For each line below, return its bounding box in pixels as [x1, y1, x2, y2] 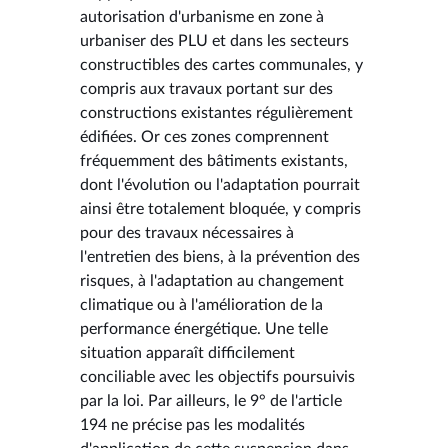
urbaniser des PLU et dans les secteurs [80, 32, 349, 49]
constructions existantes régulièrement [80, 104, 353, 121]
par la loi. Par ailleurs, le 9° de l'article [80, 392, 342, 409]
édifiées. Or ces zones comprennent [80, 128, 329, 145]
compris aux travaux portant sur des [80, 80, 333, 97]
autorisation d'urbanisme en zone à [80, 8, 324, 25]
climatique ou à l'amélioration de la [80, 296, 323, 313]
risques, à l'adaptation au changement [80, 272, 344, 289]
